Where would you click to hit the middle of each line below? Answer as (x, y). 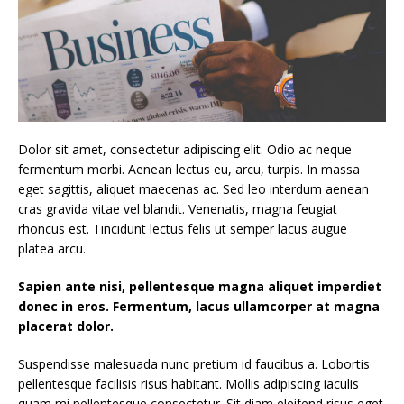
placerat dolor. (66, 326)
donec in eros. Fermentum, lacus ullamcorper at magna (199, 306)
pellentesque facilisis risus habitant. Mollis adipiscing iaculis (188, 383)
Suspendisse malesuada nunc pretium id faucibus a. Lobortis (194, 363)
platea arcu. (52, 248)
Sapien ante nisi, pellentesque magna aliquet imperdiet (200, 286)
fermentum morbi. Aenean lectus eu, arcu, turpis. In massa (189, 169)
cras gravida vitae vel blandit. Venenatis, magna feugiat (178, 208)
